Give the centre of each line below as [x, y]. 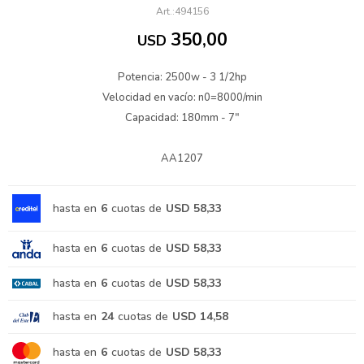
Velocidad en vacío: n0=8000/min [182, 97]
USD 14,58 [200, 316]
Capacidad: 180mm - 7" [182, 118]
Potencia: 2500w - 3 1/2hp [182, 77]
